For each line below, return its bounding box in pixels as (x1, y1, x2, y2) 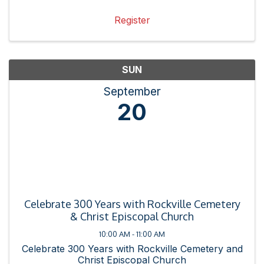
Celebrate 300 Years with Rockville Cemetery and (21, 243, 243, 255)
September (103, 84, 161, 99)
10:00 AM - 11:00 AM (99, 229, 165, 239)
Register (114, 14, 150, 27)
